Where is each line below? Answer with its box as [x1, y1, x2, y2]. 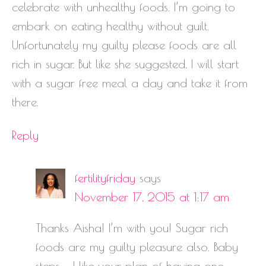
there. [12, 95, 39, 109]
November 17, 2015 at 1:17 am [75, 190, 229, 204]
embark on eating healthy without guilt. [12, 19, 209, 33]
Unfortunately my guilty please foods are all [12, 38, 236, 52]
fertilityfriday [75, 171, 135, 185]
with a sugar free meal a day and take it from [12, 76, 248, 90]
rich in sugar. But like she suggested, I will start [12, 57, 239, 71]
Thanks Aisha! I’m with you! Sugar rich [36, 221, 228, 235]
